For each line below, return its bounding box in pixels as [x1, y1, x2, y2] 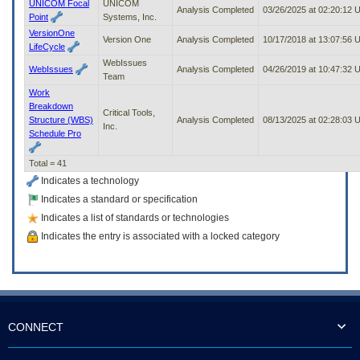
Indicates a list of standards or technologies [39, 211, 229, 223]
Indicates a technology [39, 174, 139, 186]
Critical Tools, [103, 107, 155, 117]
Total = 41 [29, 157, 67, 168]
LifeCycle [29, 41, 65, 51]
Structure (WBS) [29, 114, 93, 125]
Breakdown [29, 100, 73, 111]
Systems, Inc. [103, 11, 157, 22]
